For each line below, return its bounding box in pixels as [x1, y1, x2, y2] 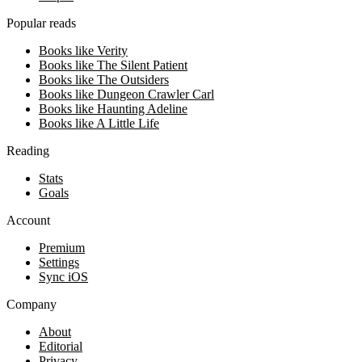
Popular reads [6, 15, 76, 30]
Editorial [39, 339, 82, 353]
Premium [39, 240, 85, 255]
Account [6, 213, 50, 227]
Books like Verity [39, 43, 128, 57]
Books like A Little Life [39, 116, 159, 130]
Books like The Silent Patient [39, 57, 187, 72]
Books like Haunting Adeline [39, 101, 187, 116]
